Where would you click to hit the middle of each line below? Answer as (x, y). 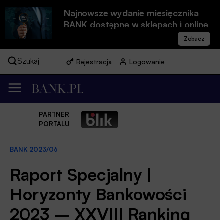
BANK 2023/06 (34, 150)
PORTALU (54, 124)
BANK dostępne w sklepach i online (136, 24)
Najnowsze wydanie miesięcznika (131, 13)
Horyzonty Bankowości (98, 194)
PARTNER (54, 115)
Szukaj (28, 61)
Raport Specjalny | (81, 174)
